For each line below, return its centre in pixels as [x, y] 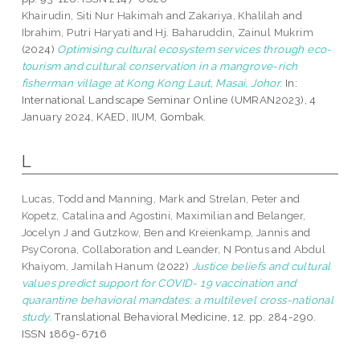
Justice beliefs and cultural [261, 266]
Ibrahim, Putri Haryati [76, 33]
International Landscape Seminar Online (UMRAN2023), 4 [169, 100]
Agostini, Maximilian [181, 216]
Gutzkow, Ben [129, 233]
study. [37, 317]
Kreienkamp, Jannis [239, 233]
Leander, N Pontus [223, 250]
